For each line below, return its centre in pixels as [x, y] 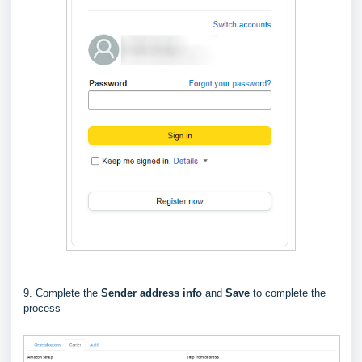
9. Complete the [62, 293]
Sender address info [152, 293]
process [42, 308]
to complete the [289, 293]
